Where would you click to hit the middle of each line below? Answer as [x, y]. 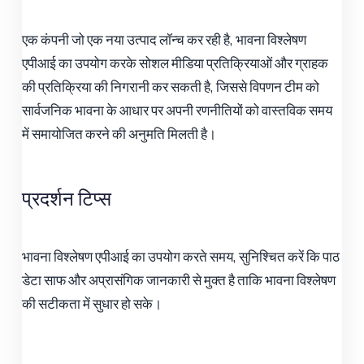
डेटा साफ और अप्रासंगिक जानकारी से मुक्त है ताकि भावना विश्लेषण [179, 279]
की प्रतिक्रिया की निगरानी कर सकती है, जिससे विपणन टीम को [171, 86]
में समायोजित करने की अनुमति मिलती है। [119, 133]
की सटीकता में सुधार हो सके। [92, 303]
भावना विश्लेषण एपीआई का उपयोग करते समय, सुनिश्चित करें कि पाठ [181, 256]
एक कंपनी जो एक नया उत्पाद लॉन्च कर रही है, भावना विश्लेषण [165, 39]
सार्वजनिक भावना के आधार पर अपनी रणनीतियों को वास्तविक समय [178, 110]
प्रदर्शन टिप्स [67, 197]
